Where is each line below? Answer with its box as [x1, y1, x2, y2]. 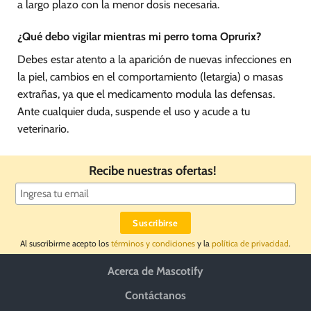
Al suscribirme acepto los [20, 237, 111, 249]
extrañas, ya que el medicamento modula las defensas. [17, 87, 275, 101]
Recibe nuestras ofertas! [89, 162, 222, 178]
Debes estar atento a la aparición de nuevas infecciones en [17, 53, 292, 67]
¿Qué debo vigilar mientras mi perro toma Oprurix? [17, 30, 261, 44]
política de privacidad [212, 237, 289, 249]
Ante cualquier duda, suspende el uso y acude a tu [17, 105, 250, 119]
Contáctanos [125, 288, 186, 302]
